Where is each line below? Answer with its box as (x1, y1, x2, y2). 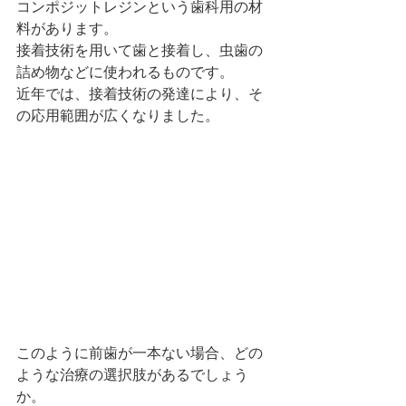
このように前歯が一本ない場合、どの (16, 342, 263, 362)
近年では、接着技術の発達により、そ (16, 83, 263, 103)
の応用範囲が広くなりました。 (16, 105, 219, 125)
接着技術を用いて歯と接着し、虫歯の (16, 40, 263, 60)
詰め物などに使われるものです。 (16, 62, 234, 82)
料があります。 (16, 18, 118, 38)
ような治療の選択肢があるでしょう (16, 363, 248, 384)
